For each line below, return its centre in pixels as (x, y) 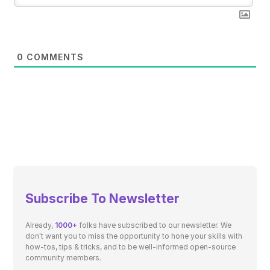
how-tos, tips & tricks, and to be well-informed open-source (131, 247)
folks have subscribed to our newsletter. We (155, 225)
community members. (64, 258)
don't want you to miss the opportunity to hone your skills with (134, 236)
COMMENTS (54, 57)
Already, (40, 225)
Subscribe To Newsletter (103, 199)
